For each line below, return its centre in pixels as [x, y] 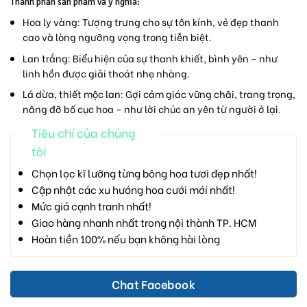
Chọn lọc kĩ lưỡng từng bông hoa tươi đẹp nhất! [144, 173]
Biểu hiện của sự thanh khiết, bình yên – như [174, 58]
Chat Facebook [153, 284]
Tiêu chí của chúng [84, 133]
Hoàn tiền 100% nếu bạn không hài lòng [125, 239]
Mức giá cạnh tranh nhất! [91, 206]
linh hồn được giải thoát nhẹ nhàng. [107, 73]
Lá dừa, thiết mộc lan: [73, 94]
